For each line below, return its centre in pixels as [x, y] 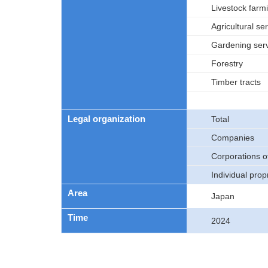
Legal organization [106, 119]
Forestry [227, 63]
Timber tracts [236, 82]
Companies [233, 138]
